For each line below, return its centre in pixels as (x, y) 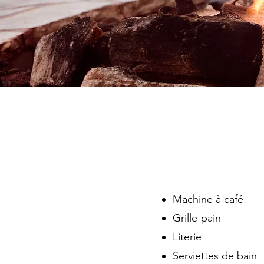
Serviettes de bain (215, 256)
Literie (189, 237)
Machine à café (208, 199)
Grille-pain (197, 218)
